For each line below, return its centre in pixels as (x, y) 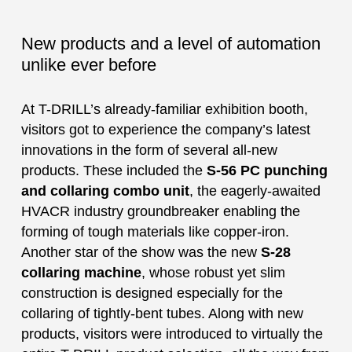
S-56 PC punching (267, 170)
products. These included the (114, 170)
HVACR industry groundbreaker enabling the (160, 211)
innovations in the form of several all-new (149, 150)
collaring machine (81, 272)
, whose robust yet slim (213, 272)
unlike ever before (88, 64)
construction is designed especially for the (152, 293)
